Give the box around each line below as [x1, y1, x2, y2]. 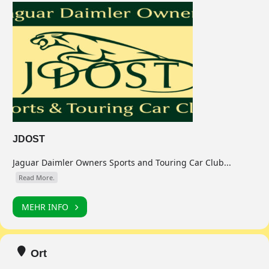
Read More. [19, 173, 55, 182]
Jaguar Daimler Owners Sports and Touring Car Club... [13, 157, 231, 168]
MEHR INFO [22, 201, 68, 213]
